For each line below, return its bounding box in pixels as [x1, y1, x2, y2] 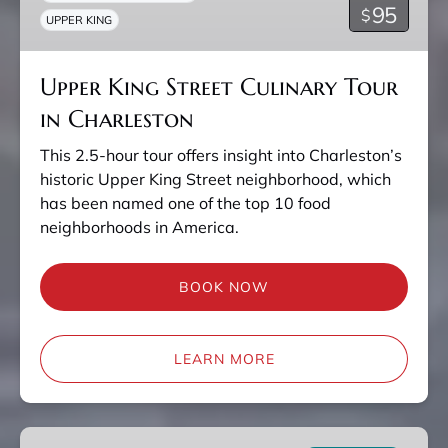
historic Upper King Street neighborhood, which [40, 169, 391, 190]
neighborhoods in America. [40, 217, 239, 238]
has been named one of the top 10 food [40, 193, 331, 214]
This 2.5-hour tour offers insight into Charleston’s [40, 145, 402, 166]
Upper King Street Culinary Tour [40, 72, 398, 103]
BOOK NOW [179, 278, 269, 297]
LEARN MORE [173, 350, 275, 369]
